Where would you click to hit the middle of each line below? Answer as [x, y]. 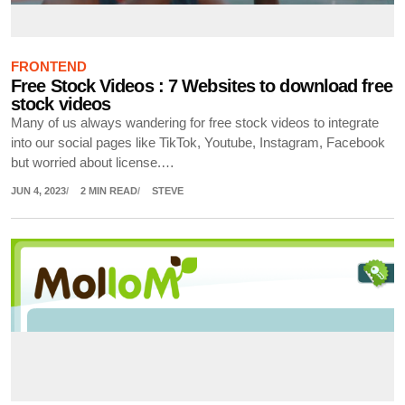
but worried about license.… [93, 163]
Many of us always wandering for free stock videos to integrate [195, 123]
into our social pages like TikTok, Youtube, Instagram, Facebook [198, 143]
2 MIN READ [108, 190]
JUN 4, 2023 [38, 190]
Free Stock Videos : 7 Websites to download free [202, 86]
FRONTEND [49, 67]
